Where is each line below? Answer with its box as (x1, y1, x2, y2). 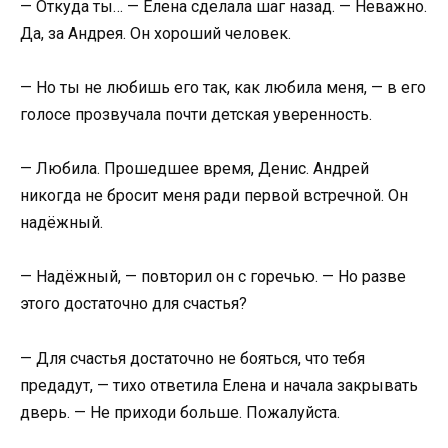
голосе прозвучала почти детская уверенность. (20, 105, 372, 124)
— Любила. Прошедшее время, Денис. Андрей (20, 159, 369, 179)
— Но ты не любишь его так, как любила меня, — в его (20, 78, 426, 97)
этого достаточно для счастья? (20, 294, 247, 314)
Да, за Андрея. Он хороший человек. (20, 23, 291, 43)
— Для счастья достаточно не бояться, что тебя (20, 348, 365, 368)
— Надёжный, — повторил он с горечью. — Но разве (20, 267, 406, 287)
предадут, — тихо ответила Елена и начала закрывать (20, 375, 418, 395)
